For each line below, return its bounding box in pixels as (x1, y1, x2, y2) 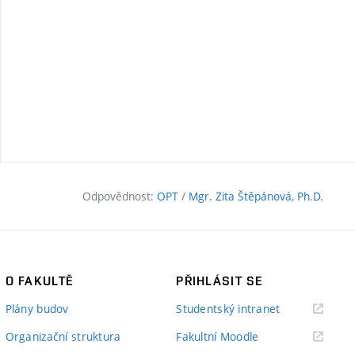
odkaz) (279, 320, 314, 336)
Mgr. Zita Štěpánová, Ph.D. (189, 189, 323, 204)
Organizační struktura (5, 329, 121, 345)
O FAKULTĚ (5, 273, 74, 289)
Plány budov (5, 301, 69, 317)
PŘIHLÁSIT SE (176, 273, 263, 289)
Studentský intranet (176, 301, 281, 317)
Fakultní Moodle (176, 329, 259, 345)
